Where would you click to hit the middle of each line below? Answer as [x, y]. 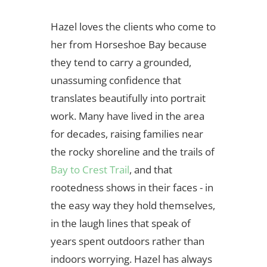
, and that [150, 170]
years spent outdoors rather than [127, 241]
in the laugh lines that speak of [120, 223]
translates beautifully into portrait [128, 98]
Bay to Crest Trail [90, 170]
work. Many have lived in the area [127, 116]
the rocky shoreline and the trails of [132, 152]
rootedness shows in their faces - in [132, 188]
